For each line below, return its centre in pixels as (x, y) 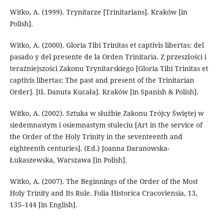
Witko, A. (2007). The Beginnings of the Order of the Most (104, 181)
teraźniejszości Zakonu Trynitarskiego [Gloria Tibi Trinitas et (109, 68)
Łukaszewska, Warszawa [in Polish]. (68, 160)
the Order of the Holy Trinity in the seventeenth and (96, 136)
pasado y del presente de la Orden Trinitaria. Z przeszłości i (108, 56)
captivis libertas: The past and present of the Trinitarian (102, 80)
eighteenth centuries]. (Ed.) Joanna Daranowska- (89, 148)
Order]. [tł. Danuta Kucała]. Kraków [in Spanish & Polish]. (104, 91)
